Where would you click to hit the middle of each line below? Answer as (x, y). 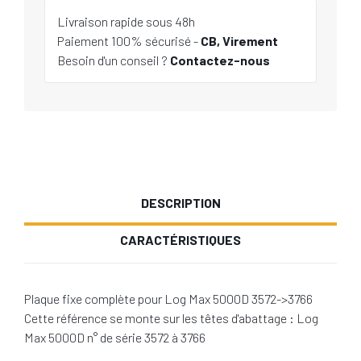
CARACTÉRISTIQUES (180, 240)
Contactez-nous (220, 60)
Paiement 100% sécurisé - (129, 41)
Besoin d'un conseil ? (114, 60)
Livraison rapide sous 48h (126, 21)
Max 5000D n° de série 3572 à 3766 (115, 337)
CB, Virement (239, 41)
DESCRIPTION (180, 203)
